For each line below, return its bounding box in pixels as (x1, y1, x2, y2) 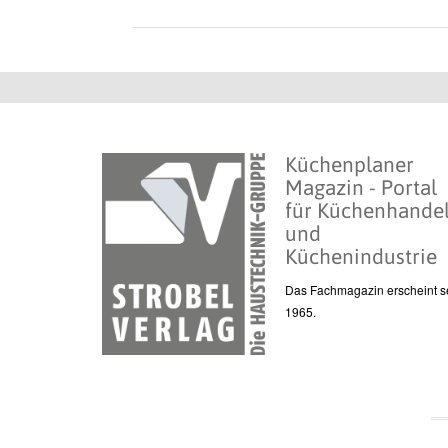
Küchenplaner (285, 152, 415, 177)
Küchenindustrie (285, 244, 438, 269)
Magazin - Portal (285, 175, 438, 200)
